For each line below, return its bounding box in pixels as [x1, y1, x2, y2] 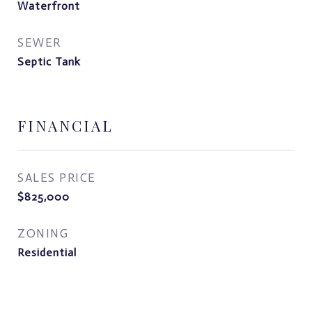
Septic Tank [17, 55, 81, 68]
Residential [17, 246, 77, 259]
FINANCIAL [17, 116, 114, 135]
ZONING [17, 226, 68, 240]
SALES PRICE [17, 171, 96, 185]
